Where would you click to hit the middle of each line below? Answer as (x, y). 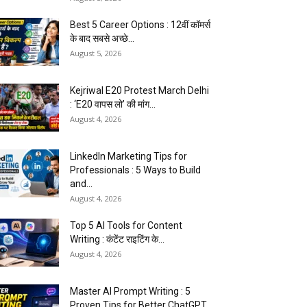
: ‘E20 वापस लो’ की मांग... (113, 105)
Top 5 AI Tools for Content (126, 226)
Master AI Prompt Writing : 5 (130, 292)
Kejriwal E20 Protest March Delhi (139, 91)
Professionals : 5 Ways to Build (135, 170)
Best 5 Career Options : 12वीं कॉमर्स (140, 25)
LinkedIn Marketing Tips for (128, 157)
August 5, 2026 (96, 53)
